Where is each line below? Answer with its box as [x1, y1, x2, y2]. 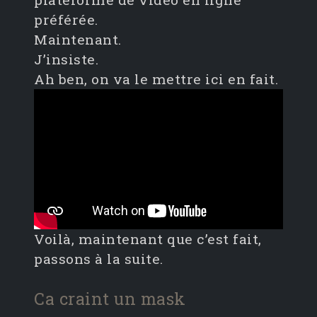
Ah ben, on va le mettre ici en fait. [34, 70, 278, 88]
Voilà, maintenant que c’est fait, [34, 230, 262, 248]
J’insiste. [34, 50, 98, 69]
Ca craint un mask [34, 287, 186, 310]
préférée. [34, 11, 98, 29]
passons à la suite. [34, 250, 163, 268]
